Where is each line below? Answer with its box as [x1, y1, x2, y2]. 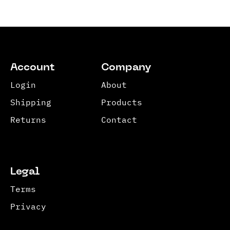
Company [101, 63, 151, 73]
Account [10, 63, 55, 73]
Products [101, 97, 142, 107]
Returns [10, 114, 46, 125]
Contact [101, 114, 137, 125]
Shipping [10, 97, 51, 107]
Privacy [10, 201, 46, 212]
